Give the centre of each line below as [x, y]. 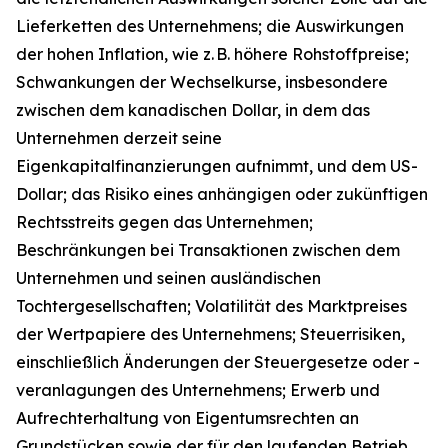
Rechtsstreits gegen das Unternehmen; [164, 221]
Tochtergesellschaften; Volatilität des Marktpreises [211, 305]
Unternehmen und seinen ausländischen [168, 277]
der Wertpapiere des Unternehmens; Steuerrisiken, [210, 333]
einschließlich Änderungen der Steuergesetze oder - [218, 361]
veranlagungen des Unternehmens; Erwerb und [198, 389]
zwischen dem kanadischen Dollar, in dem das [193, 109]
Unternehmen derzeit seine [119, 137]
